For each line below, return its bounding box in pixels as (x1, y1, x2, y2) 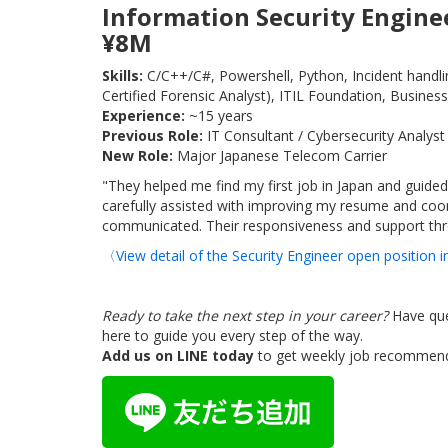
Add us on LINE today (102, 346, 254, 365)
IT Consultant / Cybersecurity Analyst (203, 126, 445, 145)
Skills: (102, 66, 143, 85)
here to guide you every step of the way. (102, 326, 363, 345)
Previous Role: (102, 126, 203, 145)
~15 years (185, 106, 253, 125)
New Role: (102, 146, 173, 165)
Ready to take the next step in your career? (102, 306, 392, 325)
